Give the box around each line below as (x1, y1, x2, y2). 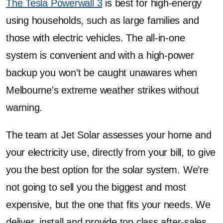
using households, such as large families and (6, 15, 199, 26)
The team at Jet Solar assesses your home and (6, 129, 212, 140)
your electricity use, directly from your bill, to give (6, 147, 216, 158)
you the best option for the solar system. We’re (6, 164, 209, 175)
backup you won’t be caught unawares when (6, 67, 198, 78)
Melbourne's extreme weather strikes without (6, 85, 199, 96)
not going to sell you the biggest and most (6, 182, 186, 193)
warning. (6, 102, 43, 113)
